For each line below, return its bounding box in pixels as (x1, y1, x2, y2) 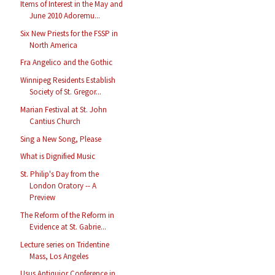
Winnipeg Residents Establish (20, 75, 116, 86)
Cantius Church (29, 115, 81, 126)
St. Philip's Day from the (20, 169, 99, 180)
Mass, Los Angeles (29, 250, 89, 261)
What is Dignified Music (20, 151, 96, 162)
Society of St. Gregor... (29, 87, 102, 98)
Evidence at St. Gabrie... (29, 221, 107, 232)
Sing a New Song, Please (20, 133, 102, 144)
